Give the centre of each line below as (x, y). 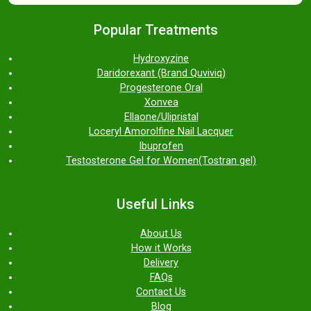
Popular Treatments (155, 30)
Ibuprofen (161, 146)
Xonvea (161, 103)
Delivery (161, 262)
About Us (161, 233)
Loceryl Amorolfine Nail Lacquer (161, 132)
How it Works (161, 248)
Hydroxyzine (161, 59)
